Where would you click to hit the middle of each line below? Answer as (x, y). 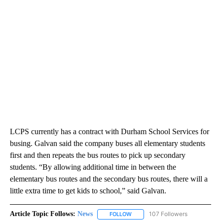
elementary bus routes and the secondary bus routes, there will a (109, 179)
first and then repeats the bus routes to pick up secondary (98, 155)
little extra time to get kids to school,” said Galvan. (88, 191)
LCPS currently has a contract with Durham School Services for (110, 132)
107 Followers (168, 214)
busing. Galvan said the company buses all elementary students (108, 144)
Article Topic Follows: (43, 214)
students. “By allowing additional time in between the (93, 167)
